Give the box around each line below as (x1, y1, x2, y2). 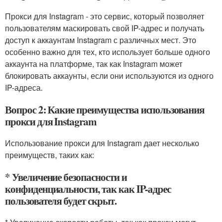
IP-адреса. (5, 81, 43, 93)
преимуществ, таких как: (5, 149, 94, 161)
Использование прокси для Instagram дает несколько (5, 137, 199, 149)
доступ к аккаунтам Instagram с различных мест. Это (5, 34, 196, 46)
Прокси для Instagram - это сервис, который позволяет (5, 10, 204, 22)
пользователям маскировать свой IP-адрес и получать (5, 22, 204, 34)
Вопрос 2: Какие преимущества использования (5, 102, 204, 117)
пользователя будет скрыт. (5, 193, 116, 208)
